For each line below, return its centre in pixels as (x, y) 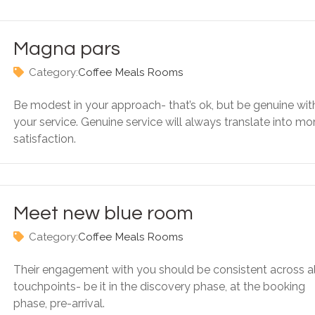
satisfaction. (45, 139)
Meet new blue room (103, 213)
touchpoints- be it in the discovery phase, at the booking (159, 287)
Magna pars (67, 49)
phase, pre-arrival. (59, 303)
